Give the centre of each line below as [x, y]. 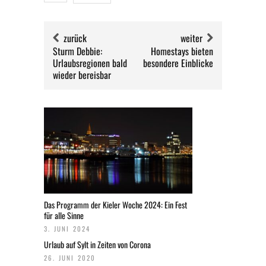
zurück [75, 38]
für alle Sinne [64, 215]
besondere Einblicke [178, 63]
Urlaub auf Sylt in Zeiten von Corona [97, 244]
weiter [191, 38]
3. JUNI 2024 [67, 229]
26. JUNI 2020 [70, 258]
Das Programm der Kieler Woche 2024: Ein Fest [115, 205]
